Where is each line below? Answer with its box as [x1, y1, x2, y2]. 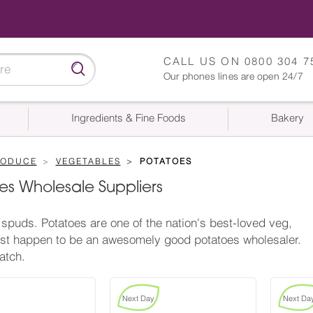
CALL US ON [163, 57, 245, 67]
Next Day [122, 294, 154, 303]
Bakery [270, 113, 304, 124]
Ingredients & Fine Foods [71, 113, 186, 124]
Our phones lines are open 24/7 [163, 70, 303, 82]
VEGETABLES [55, 156, 121, 166]
